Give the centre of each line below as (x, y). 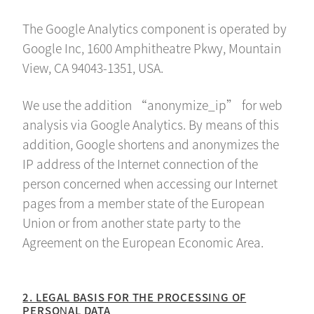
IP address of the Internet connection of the (141, 163)
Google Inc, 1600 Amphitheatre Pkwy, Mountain (152, 48)
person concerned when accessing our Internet (150, 183)
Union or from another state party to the (132, 222)
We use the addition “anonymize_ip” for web (153, 104)
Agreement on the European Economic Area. (143, 242)
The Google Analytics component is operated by (155, 29)
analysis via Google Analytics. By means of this (151, 124)
